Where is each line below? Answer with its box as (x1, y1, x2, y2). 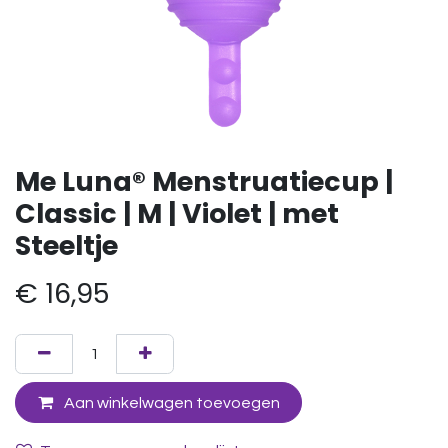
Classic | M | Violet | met (15, 195, 339, 232)
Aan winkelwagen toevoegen (60, 394, 280, 411)
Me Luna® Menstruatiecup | (15, 163, 393, 200)
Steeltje (15, 227, 118, 264)
